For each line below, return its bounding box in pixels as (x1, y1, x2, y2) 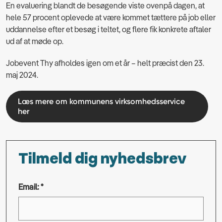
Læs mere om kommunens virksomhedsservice (18, 96, 185, 106)
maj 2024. (6, 69, 38, 80)
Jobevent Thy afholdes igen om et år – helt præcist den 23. (6, 57, 204, 68)
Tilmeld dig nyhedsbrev (18, 149, 186, 168)
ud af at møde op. (6, 36, 63, 46)
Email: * (18, 181, 44, 192)
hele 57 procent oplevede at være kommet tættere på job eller (6, 12, 216, 22)
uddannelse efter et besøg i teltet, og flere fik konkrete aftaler (6, 24, 211, 34)
